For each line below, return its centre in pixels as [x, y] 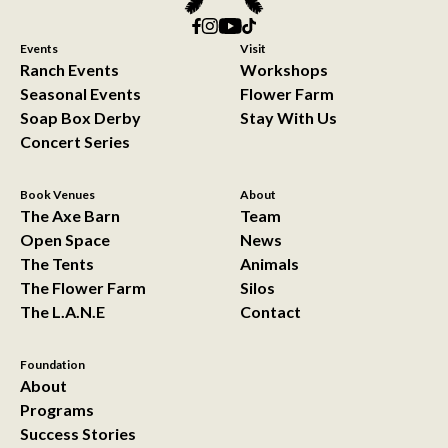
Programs [57, 409]
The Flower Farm [83, 287]
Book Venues [57, 194]
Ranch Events [69, 69]
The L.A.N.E [62, 311]
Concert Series [75, 141]
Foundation [52, 364]
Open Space [65, 239]
